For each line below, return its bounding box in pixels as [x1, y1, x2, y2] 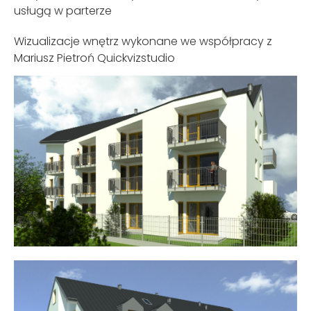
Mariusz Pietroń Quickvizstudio [14, 49, 175, 66]
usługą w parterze [14, 2, 112, 19]
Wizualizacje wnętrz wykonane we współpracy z [14, 33, 272, 49]
